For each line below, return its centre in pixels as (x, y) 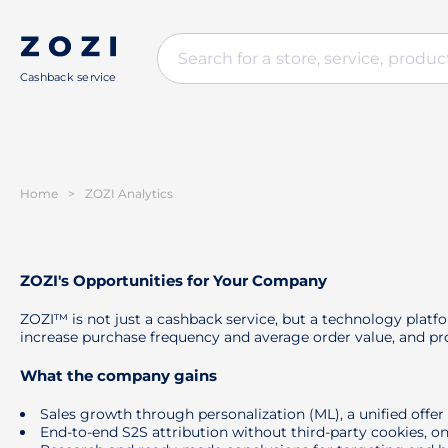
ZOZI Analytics (129, 193)
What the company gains (118, 375)
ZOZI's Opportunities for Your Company (173, 280)
